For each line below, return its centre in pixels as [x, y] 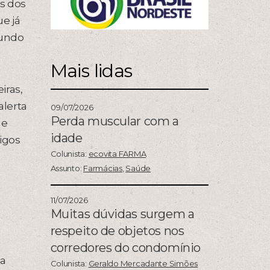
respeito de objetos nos [117, 231]
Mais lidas [91, 71]
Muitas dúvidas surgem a [122, 214]
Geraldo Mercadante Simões [143, 264]
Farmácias [103, 168]
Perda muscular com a [115, 121]
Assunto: [67, 168]
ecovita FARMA [117, 154]
